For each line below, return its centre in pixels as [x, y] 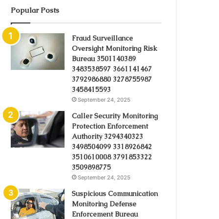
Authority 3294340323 [108, 136]
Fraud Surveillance [103, 38]
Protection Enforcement [110, 126]
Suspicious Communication [115, 194]
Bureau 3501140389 [104, 59]
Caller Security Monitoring [115, 116]
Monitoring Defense [104, 204]
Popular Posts [35, 10]
